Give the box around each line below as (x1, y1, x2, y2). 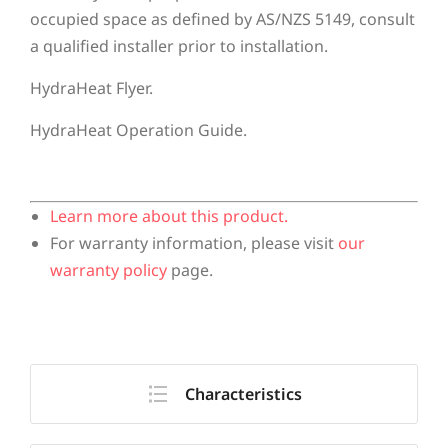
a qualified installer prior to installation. (30, 34, 328, 57)
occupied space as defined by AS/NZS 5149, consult (30, 7, 415, 30)
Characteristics (185, 382, 302, 405)
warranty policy (50, 258, 167, 281)
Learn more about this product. (50, 204, 288, 227)
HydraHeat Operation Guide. (30, 118, 247, 141)
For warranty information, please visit (50, 231, 338, 254)
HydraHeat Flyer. (30, 76, 153, 99)
